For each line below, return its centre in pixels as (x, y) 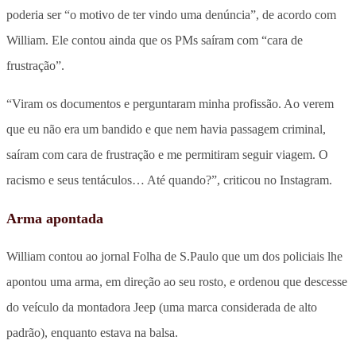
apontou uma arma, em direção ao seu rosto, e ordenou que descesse (177, 281)
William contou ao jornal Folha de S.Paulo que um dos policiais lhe (174, 256)
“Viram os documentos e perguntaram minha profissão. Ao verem (170, 103)
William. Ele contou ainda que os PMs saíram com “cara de (155, 40)
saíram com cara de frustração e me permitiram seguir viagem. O (167, 154)
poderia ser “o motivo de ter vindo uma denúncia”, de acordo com (171, 14)
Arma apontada (55, 218)
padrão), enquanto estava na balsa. (92, 332)
